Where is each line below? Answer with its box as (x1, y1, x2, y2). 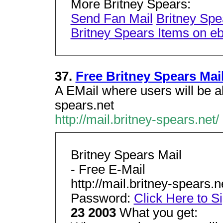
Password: (70, 191, 134, 205)
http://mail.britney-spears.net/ (54, 112, 219, 126)
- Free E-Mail (70, 162, 145, 176)
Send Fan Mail (70, 11, 153, 25)
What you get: (119, 206, 198, 220)
